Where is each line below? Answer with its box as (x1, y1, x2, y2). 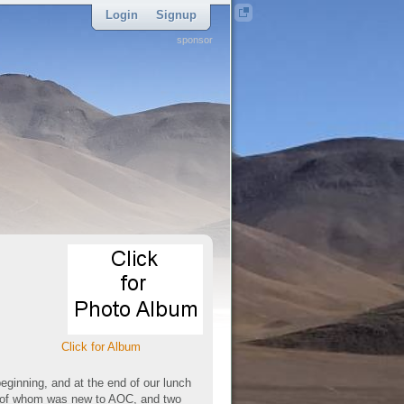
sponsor (177, 34, 213, 45)
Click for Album (61, 340, 141, 353)
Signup (156, 8, 197, 22)
